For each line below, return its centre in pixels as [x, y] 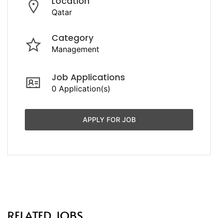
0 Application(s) [81, 88]
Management [75, 49]
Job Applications [88, 77]
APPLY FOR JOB [109, 119]
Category [73, 38]
